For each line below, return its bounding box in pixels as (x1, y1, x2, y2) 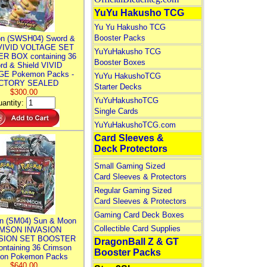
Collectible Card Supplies (94, 224, 181, 233)
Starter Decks (94, 82, 142, 91)
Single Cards (94, 107, 138, 116)
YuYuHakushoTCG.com (94, 120, 176, 129)
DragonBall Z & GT (94, 237, 179, 247)
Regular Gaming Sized (94, 186, 172, 195)
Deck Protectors (94, 144, 167, 154)
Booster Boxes (94, 58, 145, 67)
